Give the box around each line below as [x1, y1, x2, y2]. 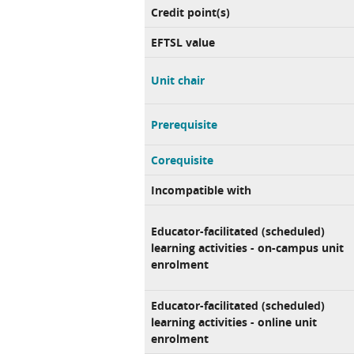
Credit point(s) [151, 5, 230, 20]
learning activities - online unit [151, 314, 317, 330]
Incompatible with [151, 183, 251, 198]
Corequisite [151, 153, 213, 168]
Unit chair [151, 73, 205, 88]
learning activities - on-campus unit [151, 240, 344, 255]
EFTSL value [151, 35, 215, 50]
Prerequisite [151, 117, 217, 132]
